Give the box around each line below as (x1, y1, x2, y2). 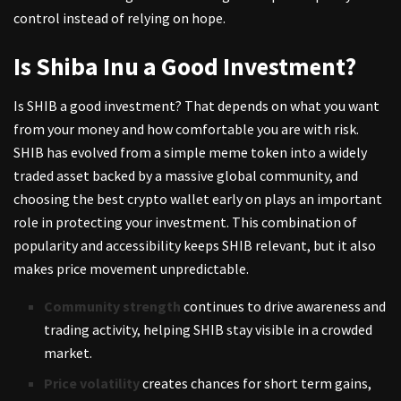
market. (44, 344, 93, 363)
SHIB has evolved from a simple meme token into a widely (13, 143, 367, 162)
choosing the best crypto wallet (13, 190, 212, 209)
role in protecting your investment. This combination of (13, 213, 357, 232)
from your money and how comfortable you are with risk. (13, 120, 359, 139)
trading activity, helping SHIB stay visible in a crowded (44, 320, 373, 339)
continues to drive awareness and (181, 297, 387, 316)
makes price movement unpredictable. (13, 260, 249, 278)
